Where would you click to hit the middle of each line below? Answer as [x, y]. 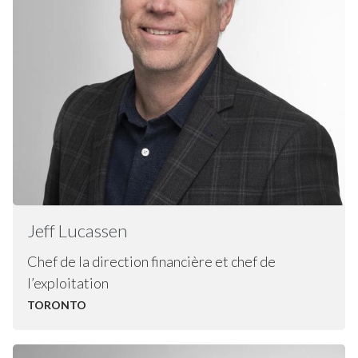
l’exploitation [68, 283]
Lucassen [92, 230]
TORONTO [56, 305]
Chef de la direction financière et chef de [151, 262]
